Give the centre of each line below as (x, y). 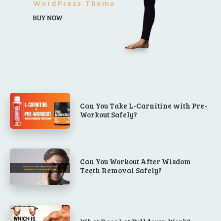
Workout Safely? (109, 114)
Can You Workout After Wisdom (136, 162)
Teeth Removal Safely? (121, 170)
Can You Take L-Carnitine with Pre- (144, 105)
